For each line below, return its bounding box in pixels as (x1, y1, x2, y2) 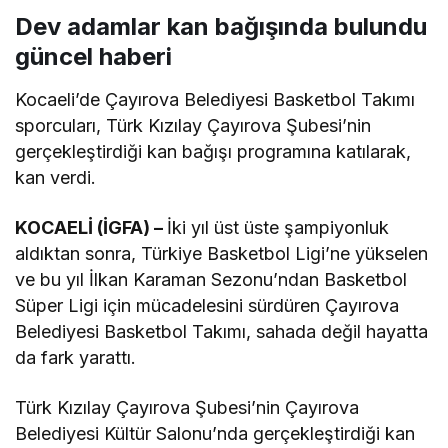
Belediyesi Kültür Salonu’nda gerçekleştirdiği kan (15, 423, 416, 445)
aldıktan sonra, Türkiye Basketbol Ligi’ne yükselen (15, 243, 429, 265)
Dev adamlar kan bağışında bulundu (15, 12, 427, 42)
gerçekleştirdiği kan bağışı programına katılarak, (15, 141, 412, 163)
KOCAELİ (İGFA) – (15, 217, 168, 239)
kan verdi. (15, 167, 97, 189)
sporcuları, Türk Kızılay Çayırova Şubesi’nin (15, 115, 372, 137)
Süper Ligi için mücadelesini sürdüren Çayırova (15, 295, 400, 317)
